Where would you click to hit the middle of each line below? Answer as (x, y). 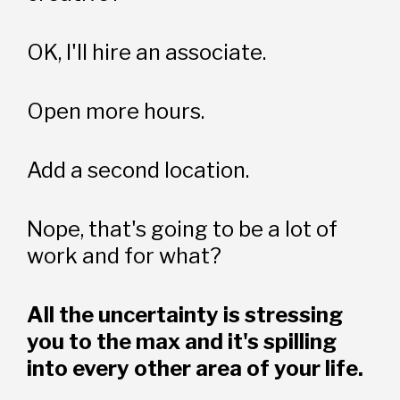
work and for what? (125, 255)
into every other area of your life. (196, 368)
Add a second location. (138, 170)
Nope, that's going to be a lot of (183, 229)
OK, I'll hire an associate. (147, 52)
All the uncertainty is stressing (185, 314)
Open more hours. (116, 111)
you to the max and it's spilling (182, 341)
